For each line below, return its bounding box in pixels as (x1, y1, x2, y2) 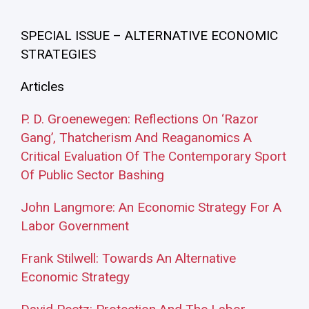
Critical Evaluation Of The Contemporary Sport (21, 148, 286, 165)
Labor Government (21, 218, 129, 235)
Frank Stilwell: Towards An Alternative (21, 250, 236, 267)
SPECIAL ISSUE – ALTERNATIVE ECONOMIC (21, 28, 278, 44)
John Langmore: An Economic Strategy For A (21, 199, 281, 216)
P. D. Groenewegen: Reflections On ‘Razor (21, 111, 259, 128)
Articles (21, 79, 64, 95)
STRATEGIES (21, 46, 96, 63)
